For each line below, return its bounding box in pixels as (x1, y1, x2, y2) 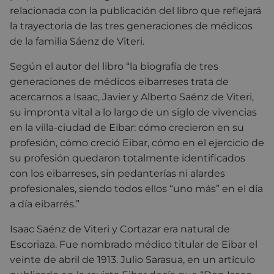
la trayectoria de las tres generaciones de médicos (10, 20, 253, 32)
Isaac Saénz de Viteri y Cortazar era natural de (10, 223, 230, 235)
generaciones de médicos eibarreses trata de (10, 75, 229, 87)
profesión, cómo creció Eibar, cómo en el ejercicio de (10, 136, 264, 149)
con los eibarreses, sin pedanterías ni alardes (10, 167, 225, 179)
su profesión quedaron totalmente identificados (10, 152, 245, 164)
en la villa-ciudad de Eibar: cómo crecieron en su (10, 121, 244, 133)
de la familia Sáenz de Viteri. (10, 35, 144, 47)
